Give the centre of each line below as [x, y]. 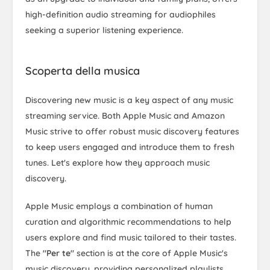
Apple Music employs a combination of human [119, 206]
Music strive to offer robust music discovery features [132, 131]
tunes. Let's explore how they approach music [118, 163]
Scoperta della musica [83, 71]
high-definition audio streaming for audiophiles [121, 14]
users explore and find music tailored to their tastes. [131, 237]
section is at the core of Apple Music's [151, 253]
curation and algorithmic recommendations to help [128, 222]
